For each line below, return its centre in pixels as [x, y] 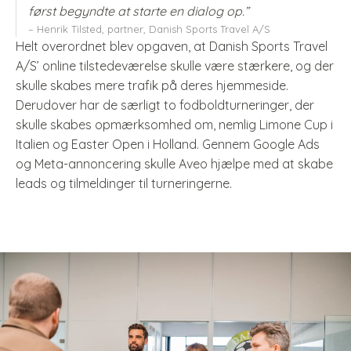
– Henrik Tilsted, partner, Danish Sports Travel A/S [149, 29]
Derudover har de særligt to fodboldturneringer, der [165, 105]
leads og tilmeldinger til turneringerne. [124, 183]
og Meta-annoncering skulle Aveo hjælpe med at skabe [174, 164]
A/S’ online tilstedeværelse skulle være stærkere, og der [175, 66]
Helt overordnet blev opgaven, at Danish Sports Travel [172, 46]
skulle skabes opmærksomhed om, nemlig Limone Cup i [174, 125]
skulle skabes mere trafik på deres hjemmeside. [152, 85]
